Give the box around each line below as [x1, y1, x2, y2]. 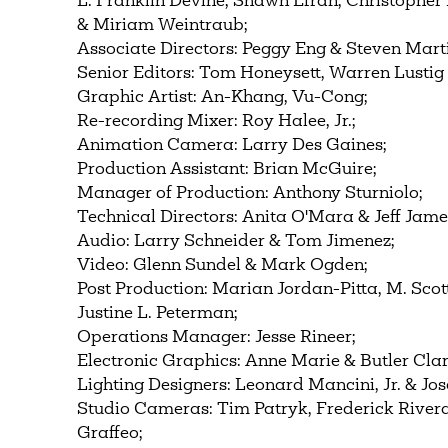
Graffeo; [77, 425, 144, 442]
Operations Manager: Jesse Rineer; [77, 329, 357, 346]
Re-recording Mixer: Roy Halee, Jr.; [77, 113, 357, 130]
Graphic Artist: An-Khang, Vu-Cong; [77, 89, 369, 106]
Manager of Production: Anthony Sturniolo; [77, 185, 424, 202]
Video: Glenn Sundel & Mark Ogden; [77, 257, 369, 274]
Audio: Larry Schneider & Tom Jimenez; [77, 233, 396, 250]
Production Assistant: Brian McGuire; [77, 161, 378, 178]
